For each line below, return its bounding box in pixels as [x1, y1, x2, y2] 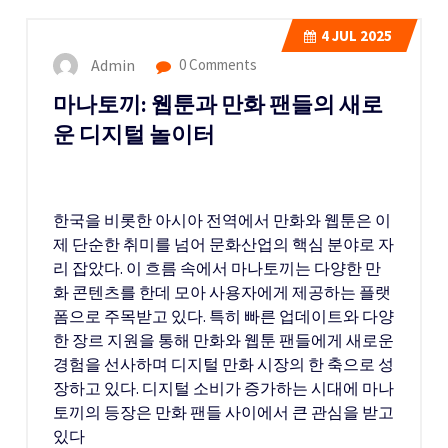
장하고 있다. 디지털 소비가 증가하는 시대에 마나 [53, 378, 394, 398]
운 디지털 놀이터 [53, 121, 215, 148]
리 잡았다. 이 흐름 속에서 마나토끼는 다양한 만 [53, 258, 381, 278]
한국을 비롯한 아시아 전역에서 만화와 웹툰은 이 [53, 210, 391, 230]
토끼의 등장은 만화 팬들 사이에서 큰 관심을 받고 [53, 402, 394, 422]
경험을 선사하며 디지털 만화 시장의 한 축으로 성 [53, 354, 394, 374]
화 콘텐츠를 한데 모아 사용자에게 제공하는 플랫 [53, 282, 391, 302]
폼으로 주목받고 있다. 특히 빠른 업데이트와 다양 [53, 306, 394, 326]
